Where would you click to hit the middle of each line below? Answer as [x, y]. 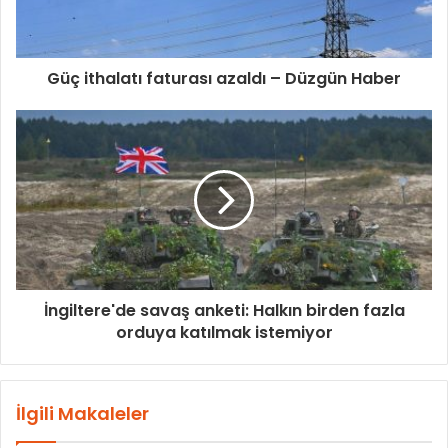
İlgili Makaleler [82, 414]
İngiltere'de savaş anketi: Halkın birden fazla [224, 311]
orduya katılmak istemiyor [224, 333]
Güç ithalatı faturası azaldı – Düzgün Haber [224, 79]
